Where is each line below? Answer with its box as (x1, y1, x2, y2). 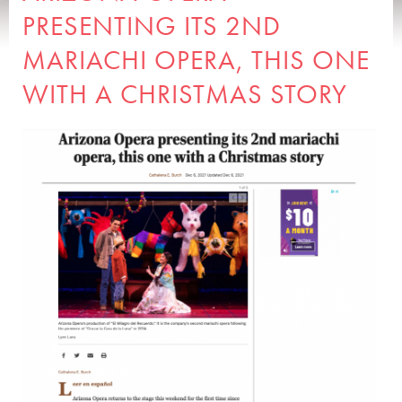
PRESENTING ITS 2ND (22, 9, 281, 43)
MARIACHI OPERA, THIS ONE (22, 43, 370, 77)
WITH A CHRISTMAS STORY (22, 77, 347, 111)
